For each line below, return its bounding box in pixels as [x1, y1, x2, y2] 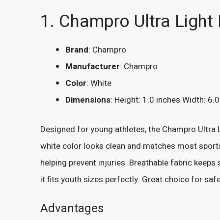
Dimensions [65, 94, 110, 107]
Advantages [40, 200, 104, 218]
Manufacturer [65, 60, 120, 73]
